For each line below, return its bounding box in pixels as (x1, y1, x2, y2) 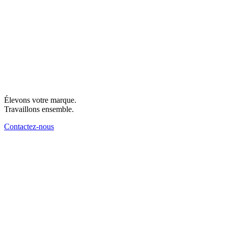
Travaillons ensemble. (4, 105, 74, 114)
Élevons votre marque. (4, 96, 76, 105)
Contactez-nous (4, 122, 54, 131)
